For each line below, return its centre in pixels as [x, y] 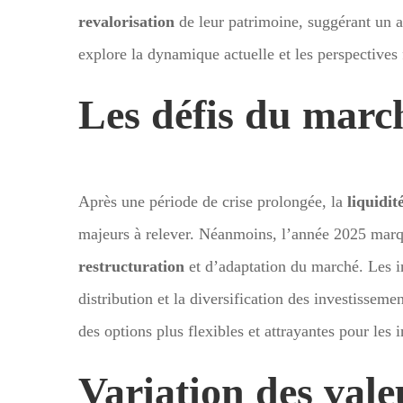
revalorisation [126, 21]
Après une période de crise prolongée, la [213, 201]
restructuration [131, 266]
